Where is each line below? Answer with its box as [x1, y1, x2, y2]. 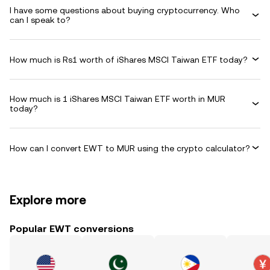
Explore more [10, 193, 86, 207]
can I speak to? [10, 15, 71, 25]
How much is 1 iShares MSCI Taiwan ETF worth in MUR [10, 94, 225, 104]
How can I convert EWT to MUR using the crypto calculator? [10, 143, 250, 153]
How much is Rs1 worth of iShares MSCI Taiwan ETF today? [10, 54, 248, 64]
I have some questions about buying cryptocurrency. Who [10, 5, 240, 15]
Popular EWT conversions [10, 223, 134, 234]
